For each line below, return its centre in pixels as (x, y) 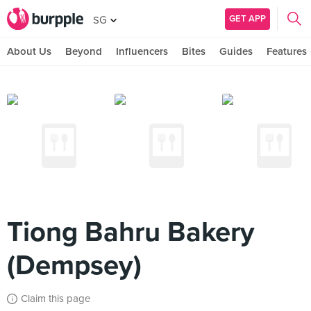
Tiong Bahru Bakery (131, 232)
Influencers (142, 51)
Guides (236, 51)
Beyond (84, 51)
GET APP (247, 18)
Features (287, 51)
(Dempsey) (74, 265)
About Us (29, 51)
